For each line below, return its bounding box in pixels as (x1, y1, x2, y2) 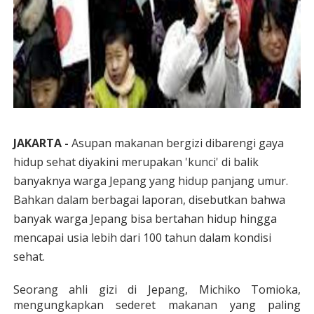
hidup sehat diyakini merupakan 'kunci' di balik (13, 154, 259, 170)
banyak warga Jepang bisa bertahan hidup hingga (13, 211, 277, 226)
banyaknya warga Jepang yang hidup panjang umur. (13, 173, 288, 189)
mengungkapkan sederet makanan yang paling (13, 297, 301, 313)
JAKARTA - (13, 135, 69, 151)
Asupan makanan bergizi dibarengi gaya (68, 135, 284, 151)
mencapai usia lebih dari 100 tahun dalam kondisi (13, 230, 271, 245)
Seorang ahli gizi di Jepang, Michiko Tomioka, (13, 282, 301, 297)
